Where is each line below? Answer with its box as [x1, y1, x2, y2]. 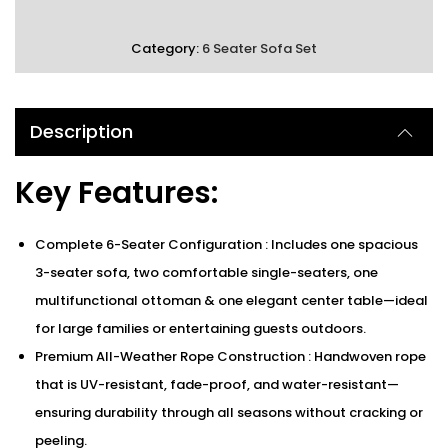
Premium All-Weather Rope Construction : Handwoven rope [35, 347, 426, 366]
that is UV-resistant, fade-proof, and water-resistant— [35, 375, 399, 394]
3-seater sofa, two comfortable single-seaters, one [35, 263, 378, 282]
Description [30, 119, 133, 144]
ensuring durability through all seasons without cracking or [35, 403, 423, 422]
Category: [131, 39, 202, 58]
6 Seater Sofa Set [202, 39, 317, 58]
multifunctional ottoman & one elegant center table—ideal [35, 291, 428, 310]
